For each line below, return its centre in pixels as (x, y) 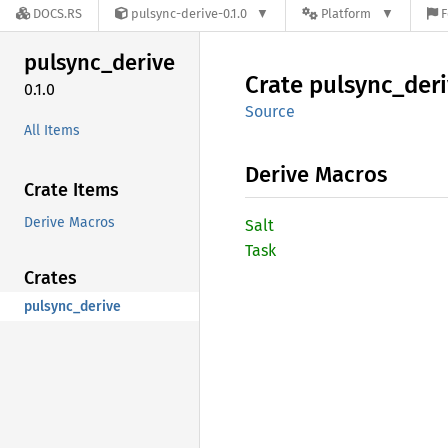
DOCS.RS (57, 14)
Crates (50, 277)
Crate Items (71, 189)
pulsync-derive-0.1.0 (189, 14)
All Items (52, 130)
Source (270, 111)
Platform (346, 14)
